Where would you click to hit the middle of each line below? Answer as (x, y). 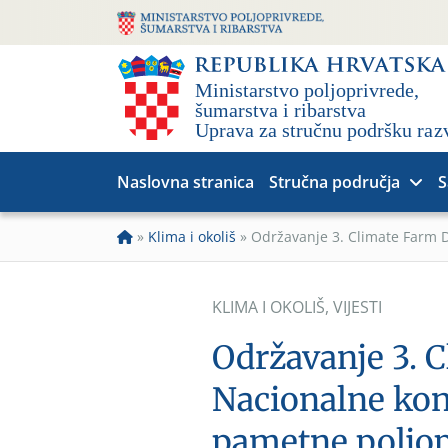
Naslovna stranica (185, 182)
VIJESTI (357, 307)
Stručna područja (334, 182)
